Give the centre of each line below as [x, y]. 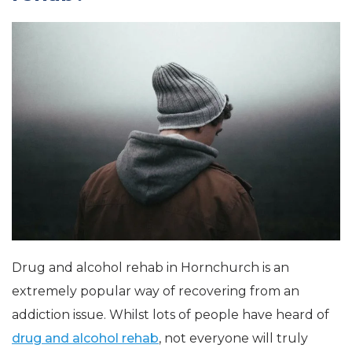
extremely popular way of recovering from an [156, 291]
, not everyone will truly [233, 339]
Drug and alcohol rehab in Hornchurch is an [150, 268]
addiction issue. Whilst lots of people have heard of [170, 315]
